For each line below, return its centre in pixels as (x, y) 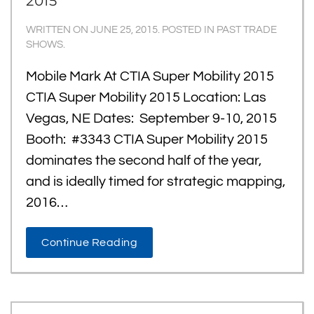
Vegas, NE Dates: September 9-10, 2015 (151, 118)
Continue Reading (89, 243)
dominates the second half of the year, (144, 161)
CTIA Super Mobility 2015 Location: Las (146, 97)
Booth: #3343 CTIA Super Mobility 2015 (147, 139)
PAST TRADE (247, 30)
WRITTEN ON (58, 30)
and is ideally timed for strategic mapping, (156, 182)
